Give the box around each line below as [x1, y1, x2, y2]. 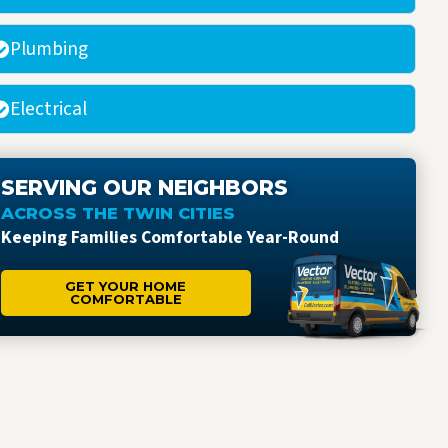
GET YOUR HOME [65, 277, 187, 294]
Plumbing [10, 34, 88, 63]
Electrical [10, 94, 87, 123]
